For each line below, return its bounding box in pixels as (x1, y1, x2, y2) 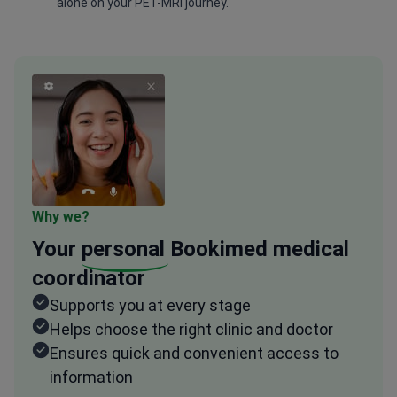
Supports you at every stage (50, 296, 251, 315)
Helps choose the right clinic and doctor (50, 320, 333, 339)
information (50, 368, 133, 387)
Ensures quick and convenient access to (50, 344, 339, 363)
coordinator (32, 266, 145, 292)
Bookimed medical (165, 237, 349, 262)
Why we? (32, 208, 90, 226)
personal (82, 237, 165, 262)
